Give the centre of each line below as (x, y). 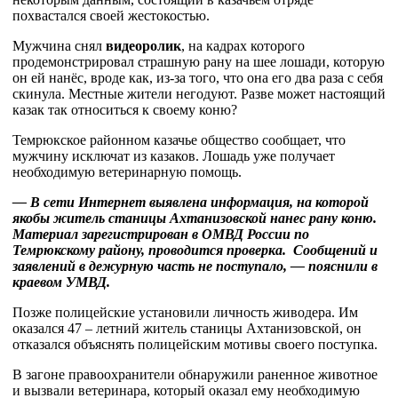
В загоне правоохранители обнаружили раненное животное (195, 374)
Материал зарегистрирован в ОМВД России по (161, 234)
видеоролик (143, 46)
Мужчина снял (59, 46)
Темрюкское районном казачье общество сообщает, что (179, 140)
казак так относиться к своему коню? (125, 110)
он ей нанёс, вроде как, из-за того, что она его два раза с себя (198, 78)
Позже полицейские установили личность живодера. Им (185, 312)
